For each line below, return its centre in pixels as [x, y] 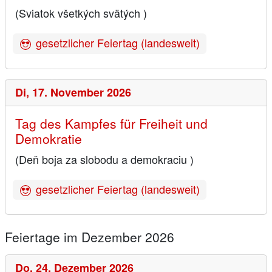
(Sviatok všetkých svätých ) [81, 12]
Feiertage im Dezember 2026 [90, 237]
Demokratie [49, 138]
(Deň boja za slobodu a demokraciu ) [104, 159]
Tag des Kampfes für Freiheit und [111, 123]
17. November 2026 [82, 92]
